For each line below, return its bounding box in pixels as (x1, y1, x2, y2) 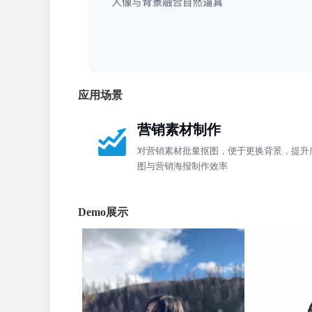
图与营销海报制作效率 (137, 161, 228, 172)
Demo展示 (78, 206, 128, 219)
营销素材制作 (137, 122, 221, 138)
